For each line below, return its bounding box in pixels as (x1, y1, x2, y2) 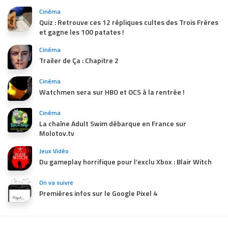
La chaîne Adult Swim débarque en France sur (39, 118, 186, 129)
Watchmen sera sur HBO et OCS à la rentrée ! (39, 86, 185, 97)
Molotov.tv (39, 127, 74, 138)
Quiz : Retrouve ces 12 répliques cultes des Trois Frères (39, 16, 218, 27)
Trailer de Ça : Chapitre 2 (39, 54, 119, 66)
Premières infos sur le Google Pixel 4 (39, 187, 157, 198)
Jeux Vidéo (39, 146, 69, 156)
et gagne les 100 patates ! (39, 26, 124, 37)
